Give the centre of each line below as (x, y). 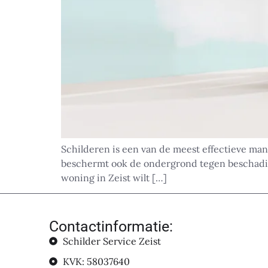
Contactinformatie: (111, 227)
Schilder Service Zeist (112, 241)
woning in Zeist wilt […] (114, 178)
